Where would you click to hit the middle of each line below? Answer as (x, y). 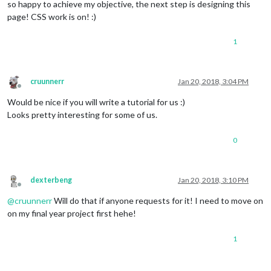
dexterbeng (51, 180)
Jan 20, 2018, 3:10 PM (213, 180)
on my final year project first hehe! (72, 214)
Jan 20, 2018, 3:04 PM (213, 82)
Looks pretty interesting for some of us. (82, 115)
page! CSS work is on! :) (52, 17)
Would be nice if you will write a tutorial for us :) (96, 102)
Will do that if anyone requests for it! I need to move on (158, 201)
